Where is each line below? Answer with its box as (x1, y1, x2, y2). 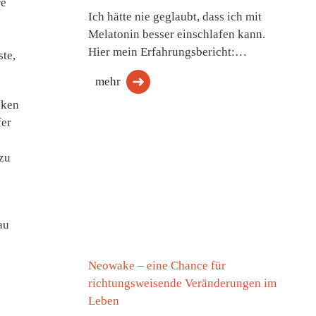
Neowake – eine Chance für (87, 259, 226, 272)
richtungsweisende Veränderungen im (87, 276, 276, 290)
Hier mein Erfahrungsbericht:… (87, 45, 247, 59)
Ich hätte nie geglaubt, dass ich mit (87, 10, 262, 23)
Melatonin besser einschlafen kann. (87, 28, 265, 41)
